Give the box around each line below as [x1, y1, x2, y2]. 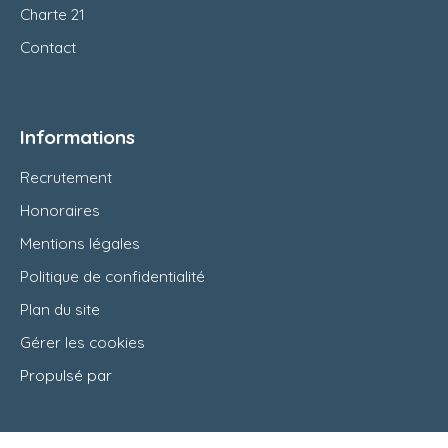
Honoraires [20, 200, 100, 221]
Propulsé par [20, 365, 112, 386]
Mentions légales [20, 233, 140, 254]
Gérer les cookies [20, 332, 145, 353]
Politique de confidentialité [20, 266, 205, 287]
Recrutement [20, 167, 112, 188]
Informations [20, 125, 135, 150]
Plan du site [20, 299, 100, 320]
